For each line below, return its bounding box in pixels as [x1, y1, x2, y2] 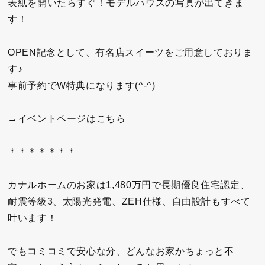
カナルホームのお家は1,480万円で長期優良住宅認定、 [8, 180, 250, 190]
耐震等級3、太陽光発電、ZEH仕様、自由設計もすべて [8, 196, 251, 207]
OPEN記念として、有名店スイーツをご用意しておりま [8, 47, 253, 58]
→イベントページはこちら [8, 114, 126, 124]
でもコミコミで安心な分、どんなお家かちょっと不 [8, 246, 234, 257]
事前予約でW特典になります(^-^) [8, 80, 156, 91]
